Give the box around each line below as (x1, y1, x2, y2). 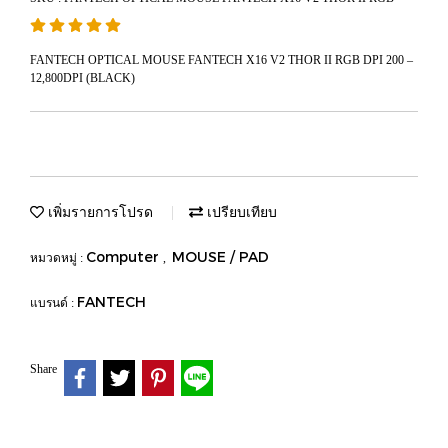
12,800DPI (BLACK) (30, 71, 135, 85)
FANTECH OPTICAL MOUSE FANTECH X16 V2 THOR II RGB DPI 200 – (30, 53, 413, 67)
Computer (86, 248, 163, 265)
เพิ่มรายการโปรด (44, 203, 153, 220)
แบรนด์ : (30, 296, 77, 310)
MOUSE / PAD (172, 248, 269, 265)
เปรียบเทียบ (203, 203, 277, 220)
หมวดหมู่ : (30, 251, 86, 265)
